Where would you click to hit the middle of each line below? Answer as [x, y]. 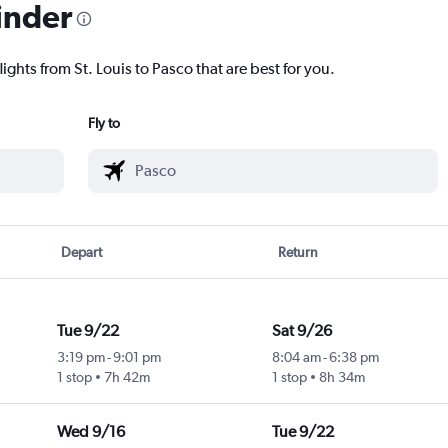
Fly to [104, 123]
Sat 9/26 [301, 331]
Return [297, 252]
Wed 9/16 [90, 432]
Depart [82, 252]
